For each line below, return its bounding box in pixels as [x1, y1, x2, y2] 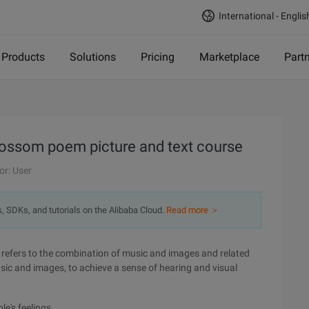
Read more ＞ [166, 205, 219, 215]
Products [1, 50, 45, 63]
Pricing [141, 50, 175, 63]
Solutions [70, 50, 116, 63]
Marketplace [199, 50, 259, 63]
